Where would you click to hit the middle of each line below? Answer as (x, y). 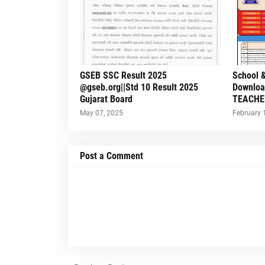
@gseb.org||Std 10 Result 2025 (139, 87)
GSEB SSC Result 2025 (123, 75)
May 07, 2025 (101, 113)
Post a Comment (111, 156)
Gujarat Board (106, 99)
